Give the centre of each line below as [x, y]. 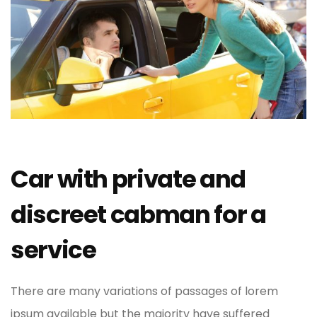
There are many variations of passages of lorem [144, 292]
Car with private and [128, 179]
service [53, 250]
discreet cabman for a [138, 215]
